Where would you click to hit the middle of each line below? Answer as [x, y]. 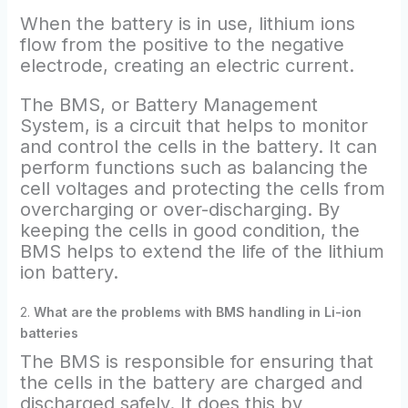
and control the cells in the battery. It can [198, 146]
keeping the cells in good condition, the [189, 230]
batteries [49, 332]
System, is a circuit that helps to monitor [194, 125]
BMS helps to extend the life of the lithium [202, 251]
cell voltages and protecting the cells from [202, 188]
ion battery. [69, 272]
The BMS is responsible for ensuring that [196, 362]
